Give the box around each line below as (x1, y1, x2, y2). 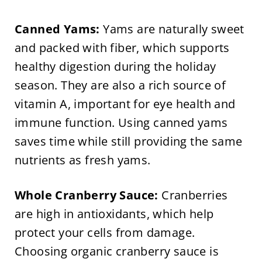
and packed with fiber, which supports (14, 40, 230, 56)
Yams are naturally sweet (99, 21, 244, 37)
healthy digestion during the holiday (14, 58, 216, 75)
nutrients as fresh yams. (14, 152, 154, 168)
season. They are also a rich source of (14, 77, 226, 94)
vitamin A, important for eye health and (14, 96, 236, 112)
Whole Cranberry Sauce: (14, 187, 158, 204)
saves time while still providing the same (14, 133, 243, 150)
